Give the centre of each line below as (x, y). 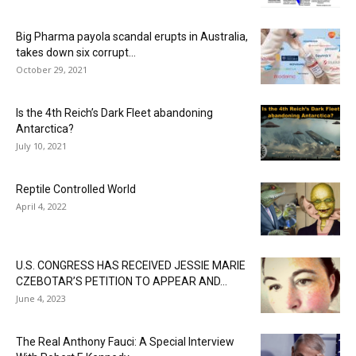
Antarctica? (45, 128)
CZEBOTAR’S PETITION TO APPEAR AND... (122, 281)
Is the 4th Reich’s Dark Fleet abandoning (114, 112)
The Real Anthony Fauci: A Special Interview (125, 341)
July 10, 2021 (41, 145)
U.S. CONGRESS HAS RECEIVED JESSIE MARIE (131, 265)
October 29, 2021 (52, 69)
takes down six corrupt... (76, 52)
